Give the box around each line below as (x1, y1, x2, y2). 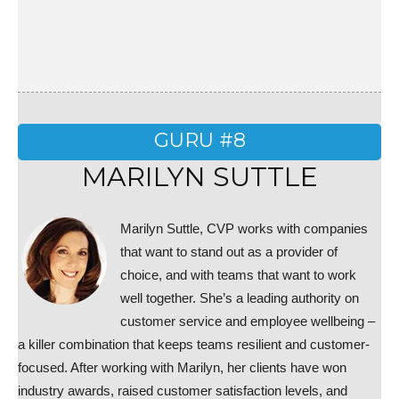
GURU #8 (153, 128, 246, 152)
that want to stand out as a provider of (120, 244, 338, 259)
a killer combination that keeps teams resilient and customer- (18, 337, 370, 352)
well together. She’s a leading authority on (120, 290, 359, 305)
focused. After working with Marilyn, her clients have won (18, 360, 346, 375)
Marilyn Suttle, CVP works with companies (120, 221, 368, 236)
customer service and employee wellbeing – (120, 313, 375, 329)
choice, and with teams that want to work (120, 267, 356, 282)
